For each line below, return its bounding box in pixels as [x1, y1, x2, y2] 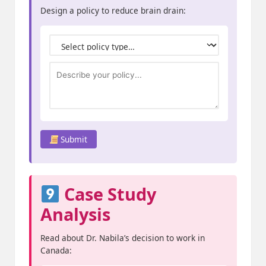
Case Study [59, 182, 156, 206]
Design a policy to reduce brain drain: [40, 5, 186, 17]
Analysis [40, 202, 110, 226]
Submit [58, 134, 88, 145]
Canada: [40, 245, 72, 256]
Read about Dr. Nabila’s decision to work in [40, 232, 205, 244]
